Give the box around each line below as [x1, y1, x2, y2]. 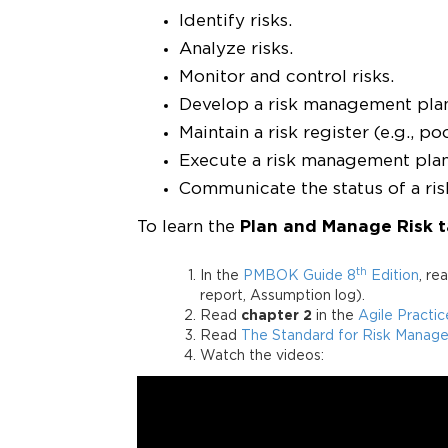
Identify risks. [179, 14, 292, 29]
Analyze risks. [179, 42, 293, 57]
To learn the [137, 220, 240, 235]
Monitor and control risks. [179, 70, 394, 85]
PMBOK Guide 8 [243, 270, 356, 282]
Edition [367, 270, 419, 282]
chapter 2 [241, 310, 316, 322]
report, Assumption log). [200, 290, 365, 302]
